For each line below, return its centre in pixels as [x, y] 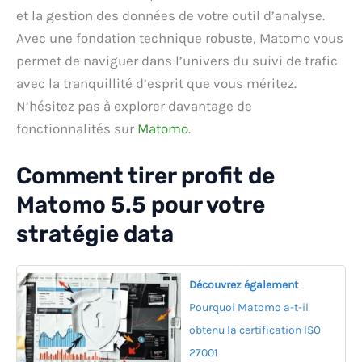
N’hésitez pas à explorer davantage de [134, 106]
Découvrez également [244, 285]
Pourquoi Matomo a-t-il [249, 308]
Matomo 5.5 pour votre [141, 205]
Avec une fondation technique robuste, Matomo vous [180, 38]
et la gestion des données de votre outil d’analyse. [170, 15]
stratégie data [95, 234]
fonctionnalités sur [77, 128]
